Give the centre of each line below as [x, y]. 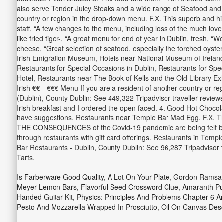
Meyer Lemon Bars [47, 187]
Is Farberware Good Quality [60, 177]
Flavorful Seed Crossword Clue [129, 187]
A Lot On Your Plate [138, 177]
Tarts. [26, 157]
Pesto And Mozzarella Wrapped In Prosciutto [87, 207]
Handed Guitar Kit [45, 197]
